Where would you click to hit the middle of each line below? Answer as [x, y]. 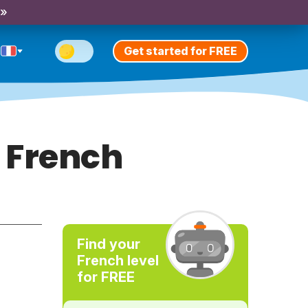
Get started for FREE [180, 51]
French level [118, 261]
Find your [108, 244]
